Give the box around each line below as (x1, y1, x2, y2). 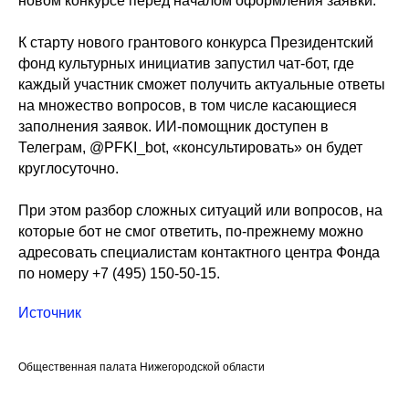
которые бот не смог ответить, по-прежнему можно (18, 224, 363, 239)
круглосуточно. (18, 161, 119, 176)
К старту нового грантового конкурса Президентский (18, 35, 373, 50)
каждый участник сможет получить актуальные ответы (18, 77, 385, 92)
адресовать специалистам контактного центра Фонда (18, 245, 380, 260)
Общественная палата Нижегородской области (18, 361, 265, 373)
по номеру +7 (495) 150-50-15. (18, 266, 220, 281)
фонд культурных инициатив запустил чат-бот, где (18, 56, 354, 71)
